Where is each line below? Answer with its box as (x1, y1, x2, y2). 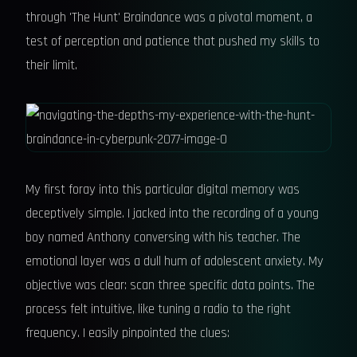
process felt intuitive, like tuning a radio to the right (25, 300, 291, 318)
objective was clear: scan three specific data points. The (25, 277, 315, 294)
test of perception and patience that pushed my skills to (25, 33, 320, 50)
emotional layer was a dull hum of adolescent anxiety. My (25, 253, 324, 270)
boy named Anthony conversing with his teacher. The (25, 229, 300, 246)
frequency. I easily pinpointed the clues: (25, 324, 229, 342)
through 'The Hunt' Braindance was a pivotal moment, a (25, 9, 312, 26)
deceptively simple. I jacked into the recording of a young (25, 205, 319, 222)
